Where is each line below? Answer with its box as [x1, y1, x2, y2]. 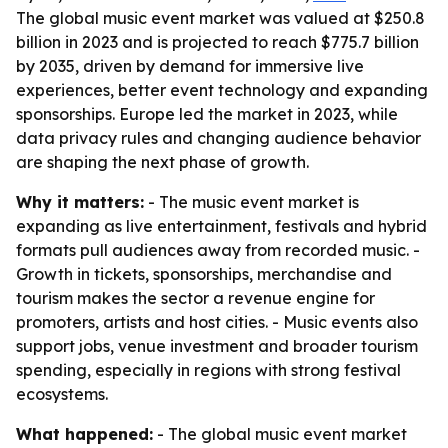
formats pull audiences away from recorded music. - [16, 240, 420, 260]
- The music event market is [144, 192, 359, 212]
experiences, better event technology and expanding [16, 80, 428, 100]
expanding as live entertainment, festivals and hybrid [16, 216, 427, 236]
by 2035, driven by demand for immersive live [16, 56, 364, 76]
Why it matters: [16, 192, 144, 212]
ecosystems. [16, 384, 108, 404]
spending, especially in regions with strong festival [16, 360, 401, 380]
